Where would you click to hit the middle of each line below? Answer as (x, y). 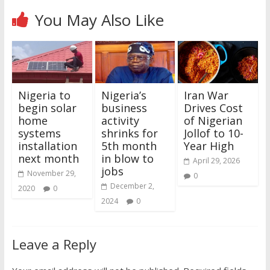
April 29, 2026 (217, 160)
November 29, (51, 173)
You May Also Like (99, 20)
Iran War (206, 95)
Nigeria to (44, 95)
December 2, (132, 186)
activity (120, 120)
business (124, 108)
